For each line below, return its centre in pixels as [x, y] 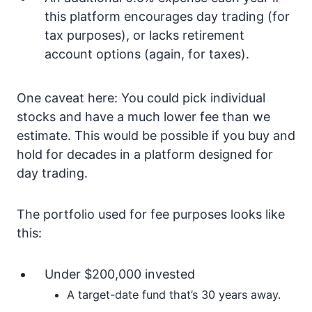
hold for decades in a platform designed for [145, 154]
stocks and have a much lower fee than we [143, 117]
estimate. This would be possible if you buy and [156, 135]
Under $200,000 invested [120, 274]
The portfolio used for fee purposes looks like [151, 214]
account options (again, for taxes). [147, 54]
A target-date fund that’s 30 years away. [174, 295]
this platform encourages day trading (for [167, 16]
